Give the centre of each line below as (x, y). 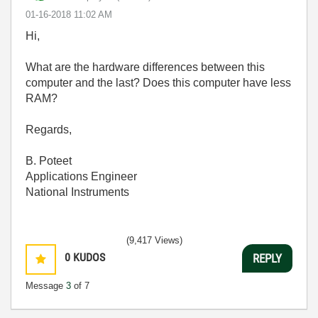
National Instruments (77, 192)
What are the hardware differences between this (145, 67)
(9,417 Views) (154, 240)
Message (46, 286)
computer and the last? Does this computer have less (158, 83)
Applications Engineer (81, 176)
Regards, (49, 130)
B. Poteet (49, 161)
